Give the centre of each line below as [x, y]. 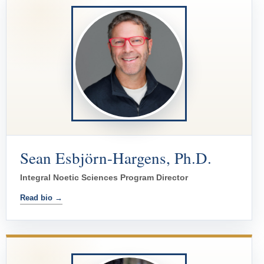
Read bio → [41, 198]
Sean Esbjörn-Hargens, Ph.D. [116, 158]
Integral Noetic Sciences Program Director [104, 178]
